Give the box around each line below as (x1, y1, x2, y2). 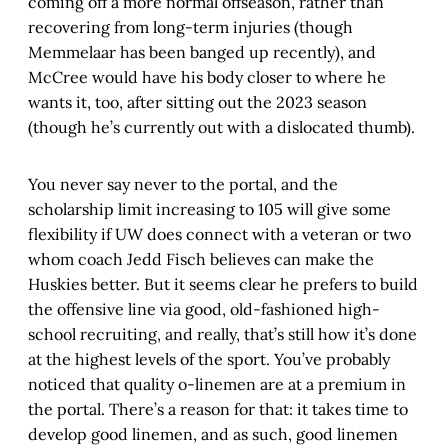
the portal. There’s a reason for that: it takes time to (28, 399, 408, 420)
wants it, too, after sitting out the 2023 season (28, 92, 367, 113)
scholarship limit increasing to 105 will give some (28, 199, 391, 220)
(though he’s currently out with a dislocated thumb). (28, 117, 415, 138)
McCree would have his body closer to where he (28, 67, 386, 88)
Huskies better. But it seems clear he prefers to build (28, 274, 418, 295)
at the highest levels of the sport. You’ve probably (28, 349, 390, 370)
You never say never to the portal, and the (28, 174, 338, 195)
